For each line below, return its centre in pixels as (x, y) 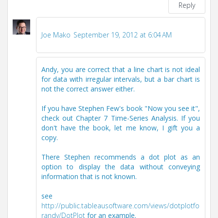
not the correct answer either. (88, 89)
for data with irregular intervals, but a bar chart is (121, 79)
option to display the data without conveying (121, 167)
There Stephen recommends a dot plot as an (121, 157)
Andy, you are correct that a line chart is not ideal (121, 70)
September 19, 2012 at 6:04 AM (123, 35)
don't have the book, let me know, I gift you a (121, 128)
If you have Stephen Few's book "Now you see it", (121, 109)
